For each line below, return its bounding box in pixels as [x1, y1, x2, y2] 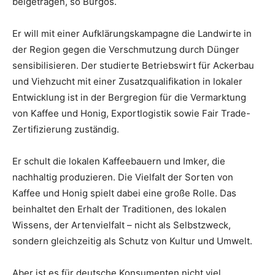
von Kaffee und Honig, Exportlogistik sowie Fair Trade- [12, 107, 250, 120]
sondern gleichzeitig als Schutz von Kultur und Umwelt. [12, 235, 252, 247]
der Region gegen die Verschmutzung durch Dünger [12, 44, 239, 56]
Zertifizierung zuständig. [12, 123, 119, 136]
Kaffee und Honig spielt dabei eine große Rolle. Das [12, 187, 236, 199]
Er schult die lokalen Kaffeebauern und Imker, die [12, 155, 225, 168]
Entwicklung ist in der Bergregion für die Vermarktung [12, 91, 246, 104]
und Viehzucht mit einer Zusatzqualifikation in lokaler [12, 76, 242, 88]
